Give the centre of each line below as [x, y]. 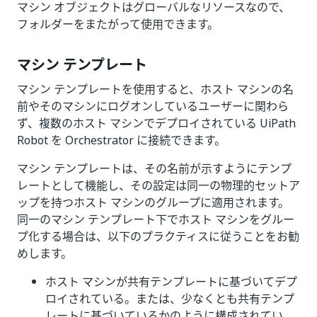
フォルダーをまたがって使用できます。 [118, 24]
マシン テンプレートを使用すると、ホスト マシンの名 [155, 89]
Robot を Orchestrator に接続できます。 [121, 140]
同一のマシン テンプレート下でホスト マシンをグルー [156, 219]
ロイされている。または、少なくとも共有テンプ [170, 299]
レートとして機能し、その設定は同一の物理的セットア [158, 185]
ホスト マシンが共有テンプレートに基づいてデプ [171, 282]
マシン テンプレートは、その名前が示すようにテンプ [154, 168]
